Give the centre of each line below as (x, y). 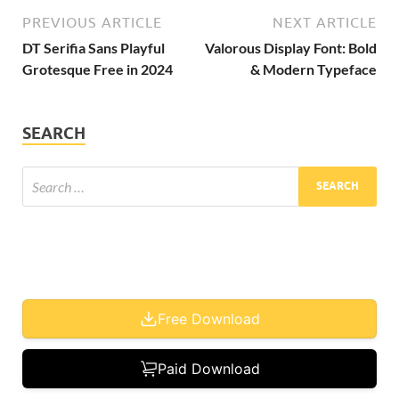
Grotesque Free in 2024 (98, 69)
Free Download (208, 318)
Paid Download (208, 368)
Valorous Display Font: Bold (291, 47)
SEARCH (54, 133)
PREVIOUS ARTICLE (92, 22)
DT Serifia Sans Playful (94, 47)
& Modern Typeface (313, 69)
